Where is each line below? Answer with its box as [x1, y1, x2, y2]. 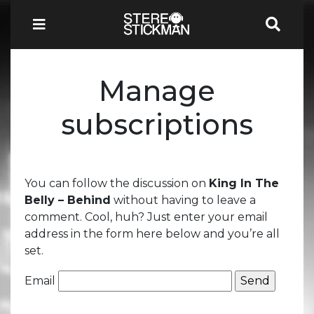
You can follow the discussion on [25, 176, 209, 190]
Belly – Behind [25, 193, 111, 207]
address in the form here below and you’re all [25, 226, 280, 240]
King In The [209, 176, 279, 190]
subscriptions [61, 107, 253, 142]
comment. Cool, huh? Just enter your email [25, 210, 268, 224]
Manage [99, 73, 215, 108]
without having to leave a [111, 193, 256, 207]
